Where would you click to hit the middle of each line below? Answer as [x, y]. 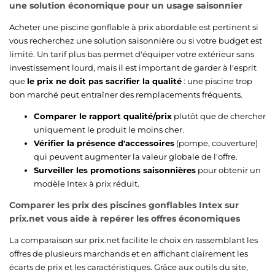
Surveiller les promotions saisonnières [115, 170]
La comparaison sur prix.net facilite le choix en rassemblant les [134, 240]
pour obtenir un [228, 170]
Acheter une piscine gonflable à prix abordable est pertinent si [134, 27]
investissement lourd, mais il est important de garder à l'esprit [133, 67]
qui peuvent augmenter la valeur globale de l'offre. [136, 156]
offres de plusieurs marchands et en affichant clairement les [129, 253]
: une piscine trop [217, 81]
